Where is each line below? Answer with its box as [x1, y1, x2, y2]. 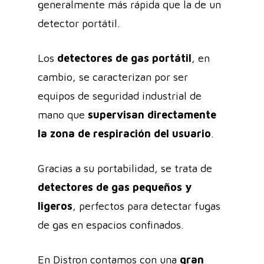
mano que [38, 108, 88, 121]
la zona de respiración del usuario [38, 127, 211, 140]
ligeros [38, 199, 72, 212]
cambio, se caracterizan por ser [38, 70, 188, 83]
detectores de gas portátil [57, 51, 192, 64]
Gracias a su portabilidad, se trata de [38, 161, 212, 174]
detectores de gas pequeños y [38, 180, 192, 193]
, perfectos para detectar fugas [72, 199, 220, 212]
